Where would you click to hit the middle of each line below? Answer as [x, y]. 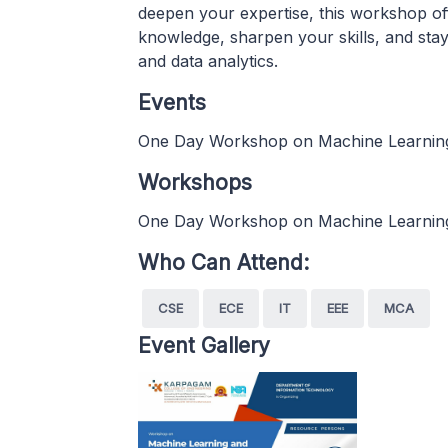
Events [172, 102]
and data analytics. [208, 60]
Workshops [195, 182]
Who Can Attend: [223, 262]
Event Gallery [204, 345]
